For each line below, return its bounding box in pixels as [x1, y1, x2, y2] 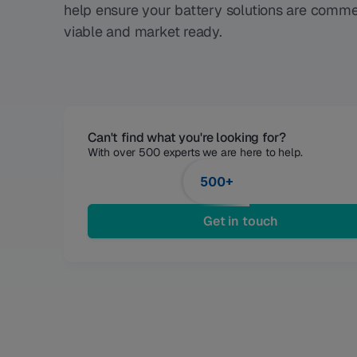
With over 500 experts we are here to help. [88, 145, 306, 159]
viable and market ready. [64, 22, 222, 41]
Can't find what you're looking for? [88, 129, 286, 146]
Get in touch [202, 213, 279, 229]
